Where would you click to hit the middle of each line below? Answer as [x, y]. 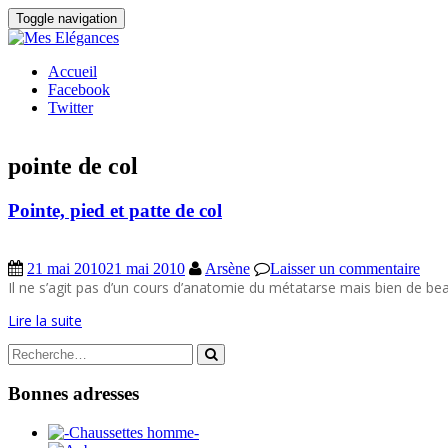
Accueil [72, 71]
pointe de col [73, 165]
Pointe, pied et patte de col [115, 210]
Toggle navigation [66, 18]
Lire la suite [45, 320]
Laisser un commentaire [345, 268]
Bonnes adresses [73, 394]
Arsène [227, 268]
